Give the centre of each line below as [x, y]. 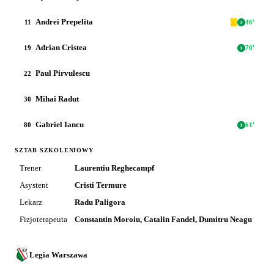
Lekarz [31, 202]
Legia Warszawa [58, 255]
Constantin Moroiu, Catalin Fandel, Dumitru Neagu [163, 219]
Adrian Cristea [61, 47]
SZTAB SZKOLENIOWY [54, 150]
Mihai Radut [57, 99]
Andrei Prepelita [64, 22]
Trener [30, 168]
